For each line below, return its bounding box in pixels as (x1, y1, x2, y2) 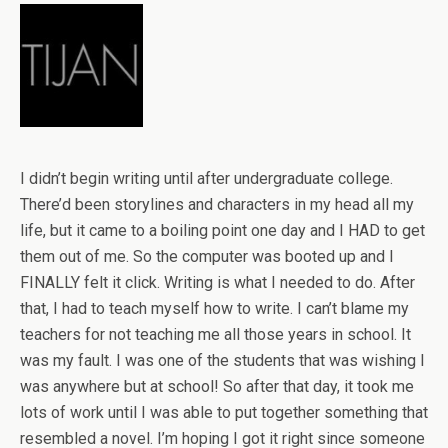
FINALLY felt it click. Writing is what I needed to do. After (20, 273, 415, 293)
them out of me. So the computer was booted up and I (20, 247, 394, 267)
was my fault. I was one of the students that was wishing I (20, 351, 425, 371)
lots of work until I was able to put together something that (20, 403, 428, 423)
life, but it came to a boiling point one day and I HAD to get (20, 221, 425, 241)
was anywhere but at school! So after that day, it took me (20, 377, 414, 397)
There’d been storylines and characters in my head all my (20, 195, 414, 215)
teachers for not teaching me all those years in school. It (20, 325, 411, 345)
